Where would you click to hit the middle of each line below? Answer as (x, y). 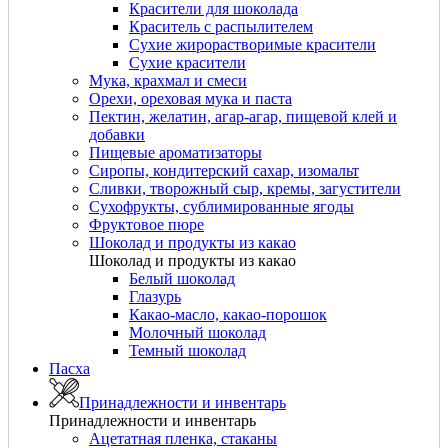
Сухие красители (187, 62)
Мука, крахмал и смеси (168, 80)
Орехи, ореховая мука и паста (190, 98)
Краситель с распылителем (221, 26)
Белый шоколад (182, 278)
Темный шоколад (187, 350)
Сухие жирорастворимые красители (252, 44)
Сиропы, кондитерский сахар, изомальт (224, 170)
